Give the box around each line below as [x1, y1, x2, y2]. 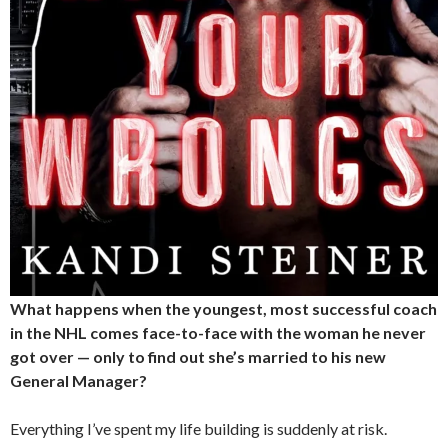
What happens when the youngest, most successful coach [10, 298, 437, 318]
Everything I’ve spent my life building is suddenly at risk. [10, 418, 387, 438]
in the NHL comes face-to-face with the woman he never [10, 322, 426, 342]
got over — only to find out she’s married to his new [10, 346, 386, 366]
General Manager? [10, 370, 147, 390]
